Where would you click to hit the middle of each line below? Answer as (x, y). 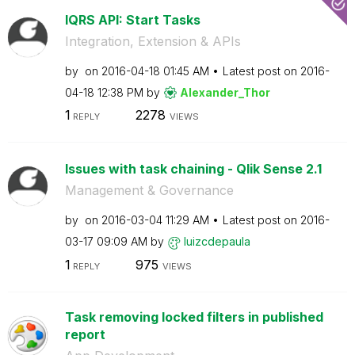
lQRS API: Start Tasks (132, 19)
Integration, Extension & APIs (153, 41)
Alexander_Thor (225, 92)
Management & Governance (149, 190)
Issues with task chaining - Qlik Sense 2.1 (193, 169)
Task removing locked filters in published (194, 317)
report (85, 334)
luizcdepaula (217, 241)
